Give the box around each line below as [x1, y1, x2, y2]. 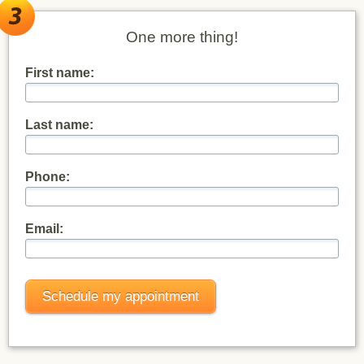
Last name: [25, 118, 93, 132]
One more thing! [126, 28, 238, 46]
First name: [25, 66, 94, 80]
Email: [25, 222, 63, 236]
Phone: [25, 170, 70, 184]
